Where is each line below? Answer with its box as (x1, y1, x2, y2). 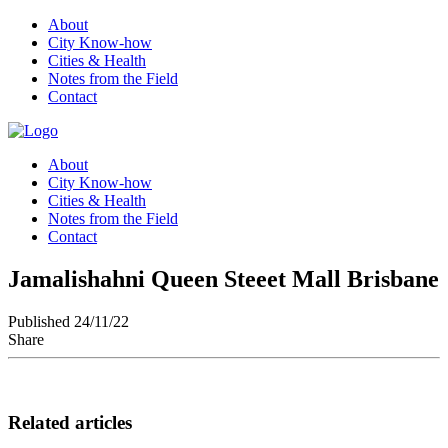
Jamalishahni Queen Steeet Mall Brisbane (8, 265, 439, 292)
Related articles (8, 411, 132, 433)
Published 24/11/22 (8, 312, 129, 330)
